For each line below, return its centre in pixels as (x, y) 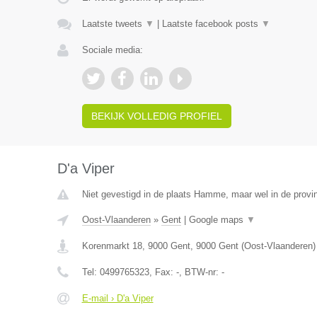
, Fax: (162, 272)
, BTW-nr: (200, 272)
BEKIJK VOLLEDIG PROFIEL (156, 116)
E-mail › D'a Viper (117, 298)
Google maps (217, 220)
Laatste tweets (113, 24)
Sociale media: (112, 50)
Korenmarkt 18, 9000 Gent (136, 246)
